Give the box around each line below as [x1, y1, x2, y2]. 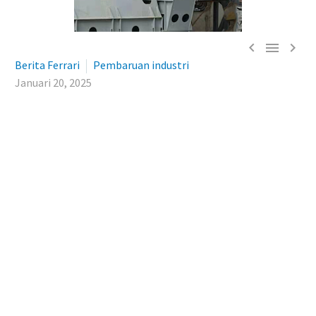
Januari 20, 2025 [15, 75, 92, 90]
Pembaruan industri [93, 58, 189, 72]
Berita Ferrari [15, 58, 80, 72]
